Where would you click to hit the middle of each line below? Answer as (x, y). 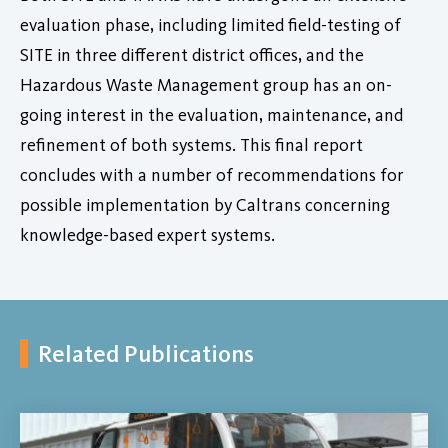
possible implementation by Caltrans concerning (205, 204)
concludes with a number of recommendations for (212, 174)
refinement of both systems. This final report (191, 144)
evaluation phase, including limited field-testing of (210, 24)
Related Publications (146, 353)
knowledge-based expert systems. (147, 234)
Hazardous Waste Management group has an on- (206, 84)
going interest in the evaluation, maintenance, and (211, 114)
